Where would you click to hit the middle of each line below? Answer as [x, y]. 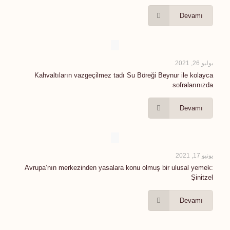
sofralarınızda [193, 85]
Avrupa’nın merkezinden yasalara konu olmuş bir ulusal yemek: [119, 168]
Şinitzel [202, 177]
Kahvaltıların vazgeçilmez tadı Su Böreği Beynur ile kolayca [124, 75]
